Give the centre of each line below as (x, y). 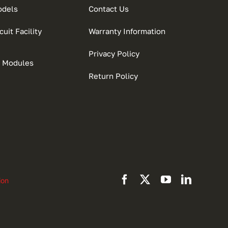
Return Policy (113, 76)
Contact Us (109, 9)
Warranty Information (127, 31)
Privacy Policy (114, 54)
